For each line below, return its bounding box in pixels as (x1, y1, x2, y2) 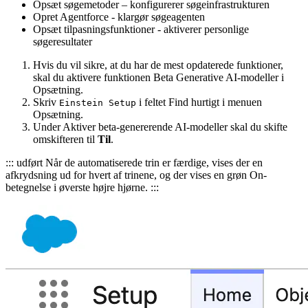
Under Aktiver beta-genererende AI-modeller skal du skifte (33, 120, 287, 133)
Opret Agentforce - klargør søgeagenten (33, 10, 205, 23)
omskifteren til (33, 133, 98, 145)
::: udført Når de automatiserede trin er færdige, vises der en (5, 156, 263, 168)
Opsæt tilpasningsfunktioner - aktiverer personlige (33, 23, 249, 35)
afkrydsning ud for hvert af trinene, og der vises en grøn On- (5, 168, 267, 181)
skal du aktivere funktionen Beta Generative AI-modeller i (33, 71, 284, 83)
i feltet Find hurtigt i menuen (136, 96, 262, 108)
